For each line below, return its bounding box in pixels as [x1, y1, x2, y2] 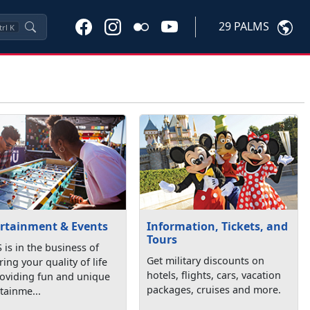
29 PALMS [219, 19, 269, 35]
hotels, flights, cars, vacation [147, 268, 282, 282]
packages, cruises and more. [147, 282, 282, 296]
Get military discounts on [147, 253, 265, 267]
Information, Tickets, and [147, 218, 289, 234]
